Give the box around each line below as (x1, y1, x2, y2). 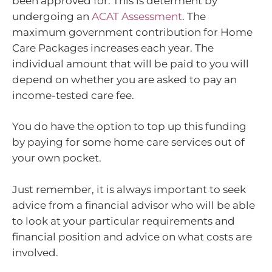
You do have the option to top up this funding (12, 120, 246, 133)
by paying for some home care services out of (12, 136, 245, 149)
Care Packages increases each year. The (12, 41, 214, 54)
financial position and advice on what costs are (12, 230, 252, 243)
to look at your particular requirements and (12, 214, 235, 227)
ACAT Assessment (92, 10, 182, 22)
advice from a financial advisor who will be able (12, 199, 255, 211)
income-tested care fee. (12, 89, 134, 101)
